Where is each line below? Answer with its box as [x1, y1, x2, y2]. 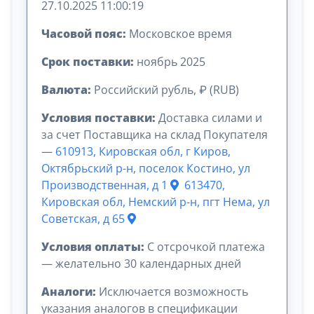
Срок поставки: [41, 54, 135, 70]
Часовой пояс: [41, 26, 127, 42]
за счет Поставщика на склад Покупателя [41, 127, 268, 143]
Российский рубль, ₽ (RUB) [91, 82, 240, 98]
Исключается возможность [96, 284, 249, 300]
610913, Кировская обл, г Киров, [55, 144, 231, 160]
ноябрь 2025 [134, 54, 206, 70]
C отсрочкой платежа [144, 239, 266, 255]
